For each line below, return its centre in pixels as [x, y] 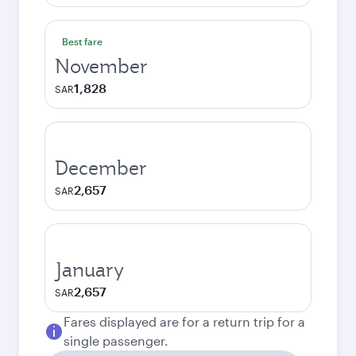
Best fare [82, 41]
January [89, 269]
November [101, 66]
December [101, 168]
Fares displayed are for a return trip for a [184, 321]
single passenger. [116, 341]
